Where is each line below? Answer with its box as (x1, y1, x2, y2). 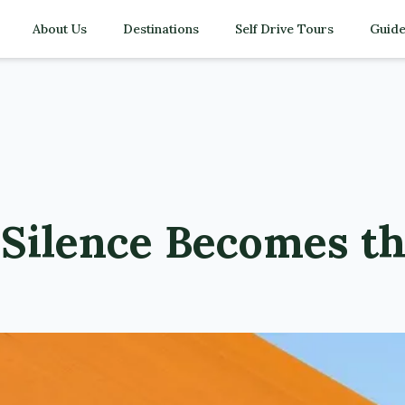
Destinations (123, 21, 199, 37)
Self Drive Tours (235, 21, 334, 37)
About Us (33, 21, 87, 37)
